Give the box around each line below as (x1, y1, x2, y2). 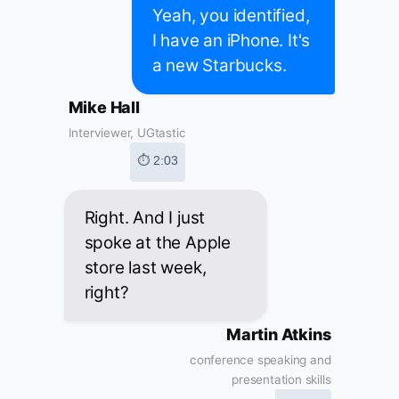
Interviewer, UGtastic (68, 126, 186, 141)
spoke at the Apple (84, 232, 231, 254)
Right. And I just (84, 208, 206, 229)
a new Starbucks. (151, 55, 287, 77)
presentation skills (232, 372, 331, 387)
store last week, (84, 257, 207, 279)
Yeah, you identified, (151, 5, 310, 27)
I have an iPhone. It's (151, 30, 311, 52)
